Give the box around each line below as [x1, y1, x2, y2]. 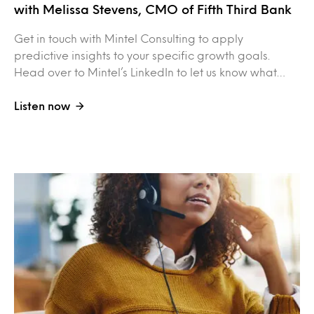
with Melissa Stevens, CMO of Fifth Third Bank [14, 4, 292, 14]
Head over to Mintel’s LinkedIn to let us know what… [14, 67, 285, 76]
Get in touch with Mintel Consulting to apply [14, 33, 243, 43]
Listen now [14, 100, 70, 110]
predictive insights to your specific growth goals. [14, 50, 270, 60]
